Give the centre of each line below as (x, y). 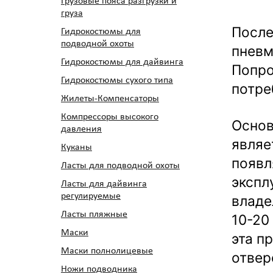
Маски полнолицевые (107, 251)
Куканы (76, 147)
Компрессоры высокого (110, 117)
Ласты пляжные (94, 214)
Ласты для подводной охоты (120, 166)
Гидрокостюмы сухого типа (117, 80)
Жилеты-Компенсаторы (110, 99)
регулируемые (91, 196)
